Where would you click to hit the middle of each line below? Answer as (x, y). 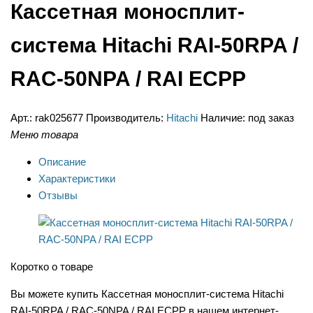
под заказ (271, 118)
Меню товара (44, 135)
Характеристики (77, 179)
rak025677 (58, 118)
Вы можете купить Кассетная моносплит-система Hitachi (147, 294)
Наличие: (223, 118)
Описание (62, 162)
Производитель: (125, 118)
